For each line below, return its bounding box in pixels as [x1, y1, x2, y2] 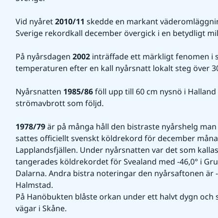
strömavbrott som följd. [16, 98, 104, 109]
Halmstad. [16, 180, 53, 190]
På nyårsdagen [16, 51, 73, 62]
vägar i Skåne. [16, 203, 67, 214]
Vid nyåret [16, 16, 55, 27]
